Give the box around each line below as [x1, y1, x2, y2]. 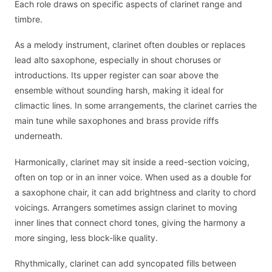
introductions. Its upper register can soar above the [15, 70, 219, 81]
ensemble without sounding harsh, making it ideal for [15, 85, 223, 96]
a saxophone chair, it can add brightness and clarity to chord [15, 186, 256, 197]
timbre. [15, 13, 42, 24]
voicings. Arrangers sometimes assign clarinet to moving [15, 202, 237, 212]
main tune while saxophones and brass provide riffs [15, 115, 219, 126]
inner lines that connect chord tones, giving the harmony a [15, 217, 245, 228]
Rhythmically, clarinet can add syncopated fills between [15, 258, 236, 269]
